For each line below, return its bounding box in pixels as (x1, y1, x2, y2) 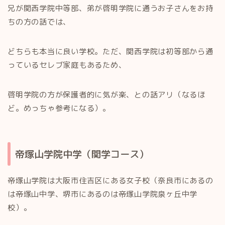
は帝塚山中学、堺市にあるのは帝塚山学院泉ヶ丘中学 (8, 189, 198, 200)
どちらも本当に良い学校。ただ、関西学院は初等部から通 (8, 46, 213, 57)
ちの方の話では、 (8, 16, 71, 27)
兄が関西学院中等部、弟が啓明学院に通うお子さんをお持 (8, 3, 213, 14)
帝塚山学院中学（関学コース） (15, 147, 149, 161)
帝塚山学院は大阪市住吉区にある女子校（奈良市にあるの (8, 175, 213, 186)
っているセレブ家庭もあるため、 (8, 59, 127, 70)
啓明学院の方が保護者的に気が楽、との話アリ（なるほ (8, 89, 205, 100)
